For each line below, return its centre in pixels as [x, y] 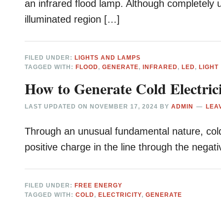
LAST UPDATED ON [57, 107]
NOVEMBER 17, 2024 [124, 107]
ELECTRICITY [120, 195]
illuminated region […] [73, 19]
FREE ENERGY [99, 186]
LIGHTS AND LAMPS [108, 58]
